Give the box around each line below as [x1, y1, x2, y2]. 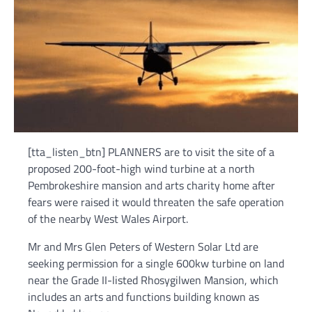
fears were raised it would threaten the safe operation [28, 194, 284, 211]
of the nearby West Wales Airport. [28, 210, 188, 228]
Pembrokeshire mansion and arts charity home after [28, 177, 275, 194]
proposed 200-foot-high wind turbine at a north [28, 160, 255, 178]
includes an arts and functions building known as [28, 288, 259, 306]
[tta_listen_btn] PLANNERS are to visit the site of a [28, 143, 274, 161]
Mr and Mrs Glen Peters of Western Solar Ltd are [28, 238, 258, 256]
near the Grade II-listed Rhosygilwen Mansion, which [28, 272, 279, 289]
